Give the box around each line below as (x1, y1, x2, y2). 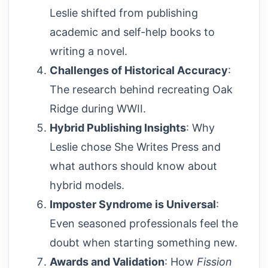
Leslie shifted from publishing (50, 6, 198, 19)
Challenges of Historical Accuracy (50, 63, 228, 77)
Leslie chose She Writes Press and (50, 140, 221, 153)
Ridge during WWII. (50, 102, 146, 115)
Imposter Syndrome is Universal (50, 197, 216, 211)
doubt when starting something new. (50, 236, 237, 249)
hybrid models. (50, 178, 124, 191)
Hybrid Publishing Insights (50, 121, 186, 134)
